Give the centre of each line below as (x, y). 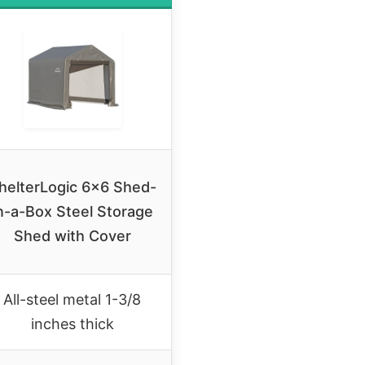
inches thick (72, 323)
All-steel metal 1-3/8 (72, 299)
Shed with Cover (72, 235)
